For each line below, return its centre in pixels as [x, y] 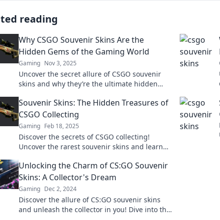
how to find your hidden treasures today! [86, 156]
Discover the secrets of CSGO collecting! [84, 137]
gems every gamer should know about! [83, 94]
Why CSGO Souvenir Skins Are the [81, 40]
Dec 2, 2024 [60, 189]
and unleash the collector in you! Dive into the [95, 209]
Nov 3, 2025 [60, 63]
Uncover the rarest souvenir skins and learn [91, 147]
